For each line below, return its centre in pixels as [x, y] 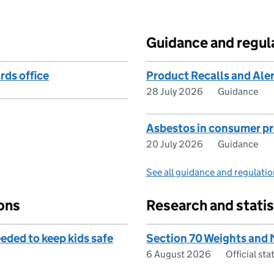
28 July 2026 [175, 91]
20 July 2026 [175, 144]
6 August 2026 [179, 254]
